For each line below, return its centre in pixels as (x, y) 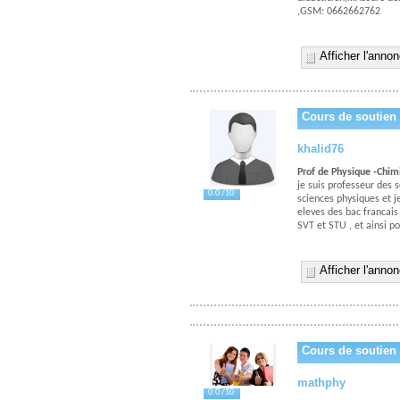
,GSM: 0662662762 (339, 12)
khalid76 (321, 149)
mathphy (321, 383)
